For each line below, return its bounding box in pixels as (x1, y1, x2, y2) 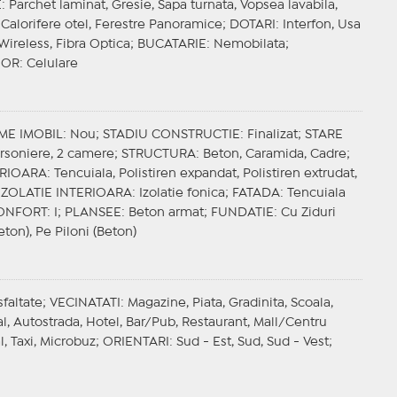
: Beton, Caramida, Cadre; (195, 149, 350, 160)
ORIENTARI (102, 337, 169, 348)
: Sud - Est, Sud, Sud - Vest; (168, 337, 332, 348)
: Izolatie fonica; (131, 188, 232, 199)
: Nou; (62, 129, 103, 141)
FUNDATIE (210, 207, 274, 219)
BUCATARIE (136, 39, 206, 51)
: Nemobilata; (206, 39, 289, 51)
